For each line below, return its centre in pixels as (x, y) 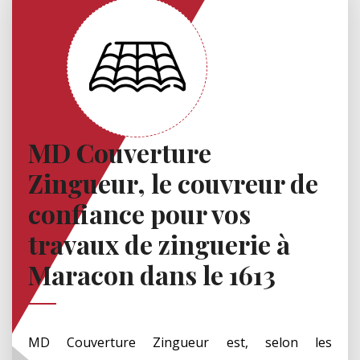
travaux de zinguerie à (159, 243)
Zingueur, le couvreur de (173, 182)
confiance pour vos (139, 213)
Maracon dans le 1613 (152, 274)
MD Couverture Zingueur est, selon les (180, 342)
